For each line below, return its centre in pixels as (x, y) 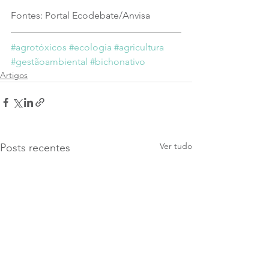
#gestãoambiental (49, 62)
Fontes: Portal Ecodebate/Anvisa (80, 15)
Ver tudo (176, 146)
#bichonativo (118, 62)
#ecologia (90, 47)
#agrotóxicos (39, 47)
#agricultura (139, 47)
